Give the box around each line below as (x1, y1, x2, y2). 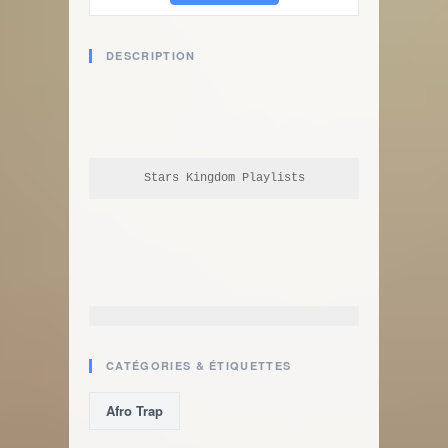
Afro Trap (106, 401, 163, 420)
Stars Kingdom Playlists (143, 171, 305, 185)
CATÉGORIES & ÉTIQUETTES (106, 358, 292, 373)
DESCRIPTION (106, 48, 196, 63)
